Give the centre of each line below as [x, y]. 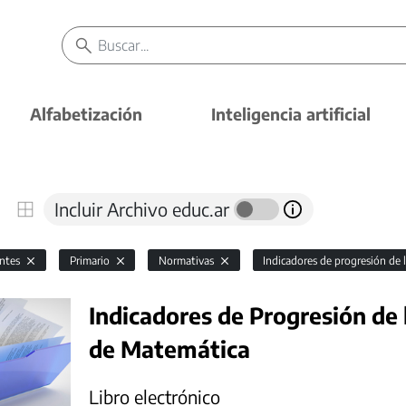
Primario [91, 261]
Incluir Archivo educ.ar [144, 209]
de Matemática [169, 348]
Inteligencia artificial [291, 114]
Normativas [187, 261]
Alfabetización [86, 114]
